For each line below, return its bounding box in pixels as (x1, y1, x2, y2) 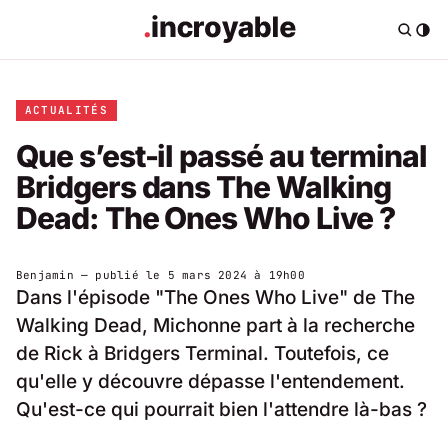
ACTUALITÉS (24, 102, 108, 117)
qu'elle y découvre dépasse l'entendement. (16, 369, 405, 393)
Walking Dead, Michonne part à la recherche (16, 313, 415, 337)
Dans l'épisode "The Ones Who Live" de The (16, 285, 415, 309)
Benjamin (16, 267, 74, 282)
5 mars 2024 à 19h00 (167, 267, 305, 282)
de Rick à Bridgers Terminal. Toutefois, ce (16, 341, 389, 365)
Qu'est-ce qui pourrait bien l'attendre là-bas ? (16, 397, 427, 421)
